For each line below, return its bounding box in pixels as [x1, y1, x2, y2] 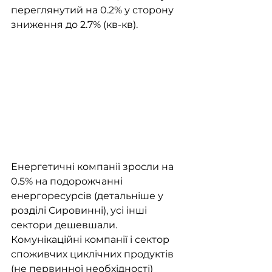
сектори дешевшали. [11, 219, 120, 231]
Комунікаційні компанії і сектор [11, 234, 172, 246]
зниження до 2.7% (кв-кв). [11, 19, 138, 31]
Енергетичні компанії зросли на [11, 161, 176, 173]
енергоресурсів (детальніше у [11, 190, 166, 202]
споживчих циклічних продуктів [11, 248, 176, 260]
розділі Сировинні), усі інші [11, 205, 149, 217]
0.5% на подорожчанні [11, 175, 125, 188]
